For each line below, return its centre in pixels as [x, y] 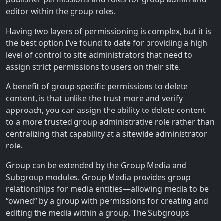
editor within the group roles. [61, 11]
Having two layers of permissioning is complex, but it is [109, 31]
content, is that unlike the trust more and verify [94, 98]
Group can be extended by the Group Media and [96, 165]
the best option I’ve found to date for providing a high [107, 43]
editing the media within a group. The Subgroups [98, 212]
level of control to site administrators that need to [99, 55]
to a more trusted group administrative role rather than [110, 122]
